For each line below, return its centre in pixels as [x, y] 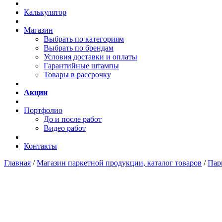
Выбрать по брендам [79, 48]
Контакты [40, 146]
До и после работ [73, 119]
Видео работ [65, 128]
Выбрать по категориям [84, 39]
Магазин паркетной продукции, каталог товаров [119, 163]
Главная [17, 163]
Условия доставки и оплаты [90, 57]
